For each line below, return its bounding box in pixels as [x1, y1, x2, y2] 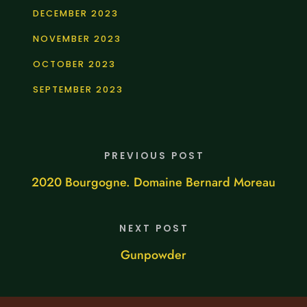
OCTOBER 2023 [33, 58, 116, 71]
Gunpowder [121, 246, 186, 265]
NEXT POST [119, 222, 189, 236]
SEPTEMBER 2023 [33, 84, 123, 96]
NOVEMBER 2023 [33, 33, 121, 45]
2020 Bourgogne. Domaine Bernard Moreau [32, 173, 275, 192]
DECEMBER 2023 [33, 8, 119, 20]
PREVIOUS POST [103, 149, 205, 163]
